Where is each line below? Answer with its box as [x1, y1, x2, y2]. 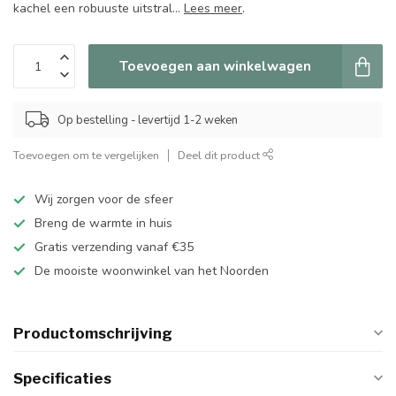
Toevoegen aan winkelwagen [119, 57, 311, 76]
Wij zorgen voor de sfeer [34, 191, 173, 209]
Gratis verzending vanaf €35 [34, 239, 194, 256]
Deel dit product [178, 148, 263, 164]
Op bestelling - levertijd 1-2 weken [57, 111, 238, 128]
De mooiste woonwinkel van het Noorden [34, 263, 269, 280]
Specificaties [13, 369, 111, 388]
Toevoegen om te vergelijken [13, 148, 159, 164]
